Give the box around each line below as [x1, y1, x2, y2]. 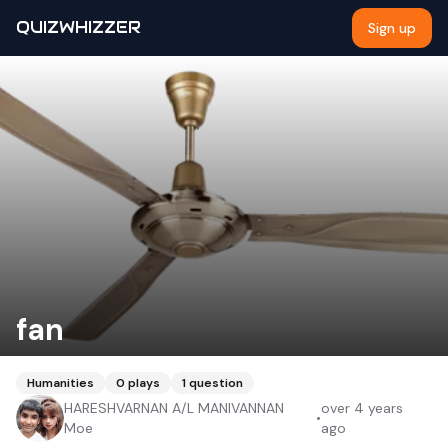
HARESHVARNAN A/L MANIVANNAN [63, 399, 284, 417]
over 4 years [321, 399, 404, 417]
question [189, 375, 243, 391]
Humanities [27, 375, 94, 391]
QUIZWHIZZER [16, 17, 141, 38]
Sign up [368, 19, 416, 37]
